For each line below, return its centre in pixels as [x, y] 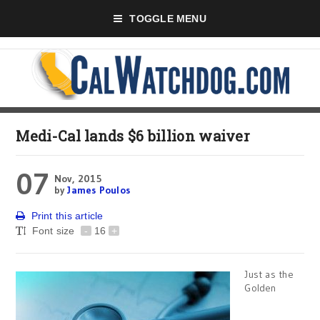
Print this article [67, 216]
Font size [55, 231]
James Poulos [99, 190]
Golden [260, 288]
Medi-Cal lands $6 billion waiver [133, 136]
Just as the [269, 274]
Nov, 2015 [77, 179]
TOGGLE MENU [168, 19]
